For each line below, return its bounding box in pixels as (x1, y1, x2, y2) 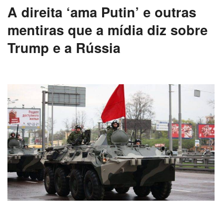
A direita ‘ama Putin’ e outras (7, 2, 196, 22)
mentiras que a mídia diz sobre (7, 20, 208, 40)
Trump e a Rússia (7, 38, 120, 57)
